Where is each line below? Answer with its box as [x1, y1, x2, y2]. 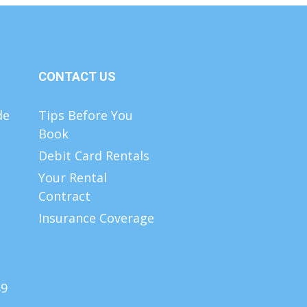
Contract [38, 187, 90, 204]
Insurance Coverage [38, 209, 154, 226]
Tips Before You [38, 106, 133, 123]
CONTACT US [38, 69, 116, 84]
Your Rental [38, 169, 107, 186]
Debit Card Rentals [38, 147, 149, 164]
